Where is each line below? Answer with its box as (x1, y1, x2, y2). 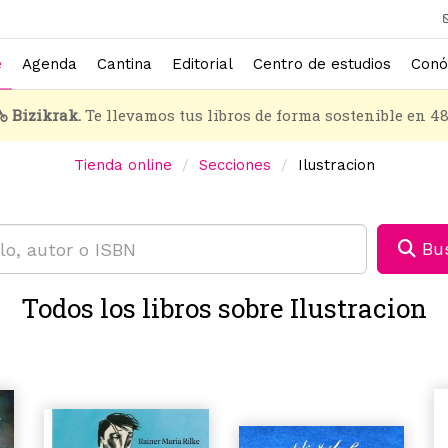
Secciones (198, 156, 271, 174)
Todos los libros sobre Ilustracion (21, 291, 427, 325)
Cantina (97, 54, 152, 73)
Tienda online (73, 156, 172, 174)
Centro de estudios (253, 54, 391, 73)
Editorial (172, 54, 233, 73)
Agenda (22, 54, 77, 73)
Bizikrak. (11, 105, 81, 125)
